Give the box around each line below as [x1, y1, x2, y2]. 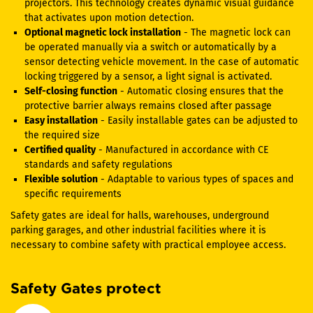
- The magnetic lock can [181, 27, 291, 38]
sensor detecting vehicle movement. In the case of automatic [24, 56, 299, 68]
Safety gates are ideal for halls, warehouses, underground [10, 210, 269, 221]
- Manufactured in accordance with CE [96, 144, 268, 156]
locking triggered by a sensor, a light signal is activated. [24, 71, 272, 82]
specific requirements [24, 188, 122, 200]
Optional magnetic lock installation [24, 27, 181, 38]
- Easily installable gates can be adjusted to [98, 115, 298, 126]
